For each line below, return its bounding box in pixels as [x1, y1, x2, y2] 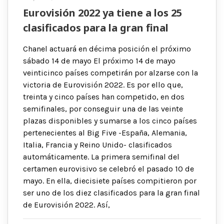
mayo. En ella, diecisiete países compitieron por [23, 175, 196, 185]
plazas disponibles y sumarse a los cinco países [23, 115, 197, 125]
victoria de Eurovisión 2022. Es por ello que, [23, 79, 183, 89]
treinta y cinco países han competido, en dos [23, 91, 184, 101]
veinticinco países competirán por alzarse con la [23, 67, 198, 77]
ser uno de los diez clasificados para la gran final [23, 187, 200, 197]
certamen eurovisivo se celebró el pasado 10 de [23, 163, 194, 173]
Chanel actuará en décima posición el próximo [23, 43, 191, 53]
